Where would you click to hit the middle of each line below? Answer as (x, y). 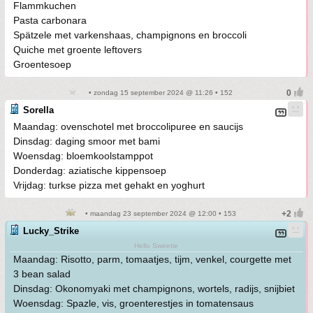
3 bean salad (42, 274)
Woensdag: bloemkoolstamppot (83, 156)
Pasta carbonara (50, 20)
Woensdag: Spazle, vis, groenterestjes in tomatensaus (133, 303)
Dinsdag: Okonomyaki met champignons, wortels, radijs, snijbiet (154, 289)
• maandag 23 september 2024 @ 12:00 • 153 (159, 213)
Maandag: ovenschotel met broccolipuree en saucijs (128, 126)
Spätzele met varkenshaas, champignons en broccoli (130, 35)
